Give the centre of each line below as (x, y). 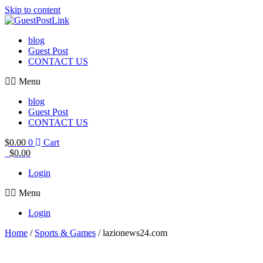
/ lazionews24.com (131, 233)
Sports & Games (65, 233)
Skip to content (33, 10)
